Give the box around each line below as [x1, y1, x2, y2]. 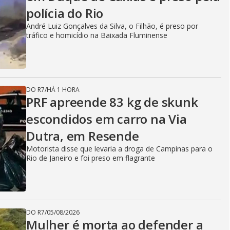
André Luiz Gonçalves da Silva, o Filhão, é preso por [26, 21, 198, 31]
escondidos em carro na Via [26, 110, 187, 127]
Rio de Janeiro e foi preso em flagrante [26, 153, 155, 163]
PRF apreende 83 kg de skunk [26, 93, 198, 110]
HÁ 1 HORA [47, 85, 80, 94]
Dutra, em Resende [26, 127, 139, 144]
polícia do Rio [26, 5, 104, 22]
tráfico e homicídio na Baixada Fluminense [26, 30, 167, 40]
